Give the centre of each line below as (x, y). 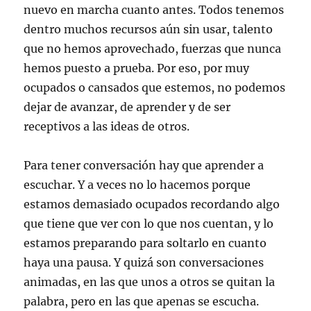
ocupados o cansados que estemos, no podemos (155, 87)
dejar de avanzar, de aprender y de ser (127, 107)
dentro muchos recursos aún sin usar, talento (149, 29)
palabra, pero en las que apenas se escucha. (142, 301)
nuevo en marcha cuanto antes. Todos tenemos (154, 10)
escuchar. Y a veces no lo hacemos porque (137, 185)
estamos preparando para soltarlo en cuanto (145, 243)
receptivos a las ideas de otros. (107, 126)
